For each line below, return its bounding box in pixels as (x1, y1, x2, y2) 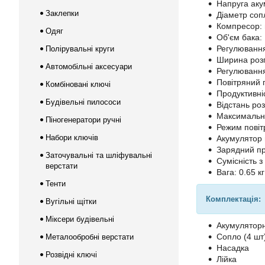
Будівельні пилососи (46, 98, 121, 106)
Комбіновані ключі (46, 80, 111, 89)
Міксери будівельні (46, 215, 114, 224)
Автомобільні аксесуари (46, 62, 132, 71)
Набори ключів (46, 133, 98, 142)
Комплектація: (206, 195, 261, 203)
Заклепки (46, 9, 79, 18)
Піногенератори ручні (46, 115, 121, 124)
